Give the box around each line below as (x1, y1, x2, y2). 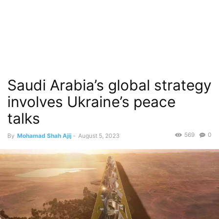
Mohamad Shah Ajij (17, 132, 71, 139)
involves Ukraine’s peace (7, 93, 175, 110)
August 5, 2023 (78, 132, 120, 139)
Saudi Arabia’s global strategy (7, 76, 212, 94)
